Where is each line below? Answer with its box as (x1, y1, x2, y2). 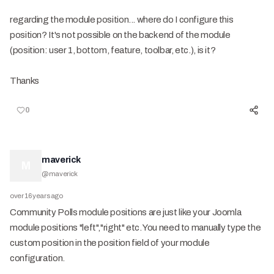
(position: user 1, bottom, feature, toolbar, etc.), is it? (10, 45, 216, 55)
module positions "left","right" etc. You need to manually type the (10, 223, 261, 232)
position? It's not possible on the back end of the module (10, 30, 231, 40)
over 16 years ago (10, 192, 63, 199)
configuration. (10, 253, 65, 263)
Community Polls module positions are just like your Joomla (10, 207, 242, 217)
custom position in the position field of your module (10, 238, 210, 248)
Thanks (10, 76, 39, 86)
